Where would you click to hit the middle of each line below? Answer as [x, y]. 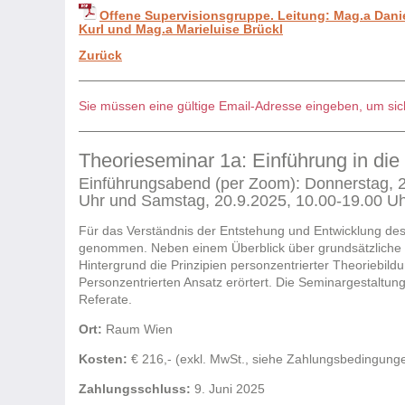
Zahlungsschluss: [135, 389]
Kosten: [103, 359]
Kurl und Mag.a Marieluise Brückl [181, 28]
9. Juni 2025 [228, 389]
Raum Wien [137, 330]
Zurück [100, 55]
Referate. [105, 300]
